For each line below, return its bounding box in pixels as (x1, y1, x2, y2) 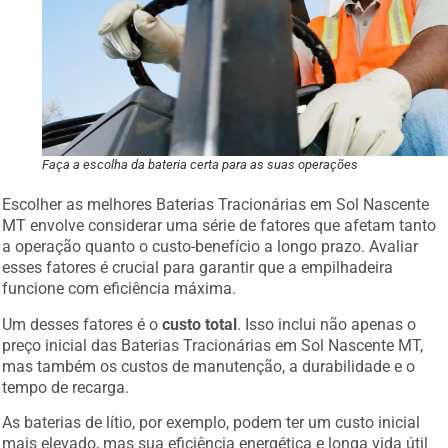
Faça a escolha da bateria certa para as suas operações (42, 154, 359, 170)
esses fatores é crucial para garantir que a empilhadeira (2, 255, 394, 275)
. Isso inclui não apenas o (237, 311, 417, 331)
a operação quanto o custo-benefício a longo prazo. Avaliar (2, 234, 419, 254)
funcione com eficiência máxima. (2, 276, 237, 296)
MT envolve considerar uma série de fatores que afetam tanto (2, 213, 437, 233)
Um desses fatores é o (2, 311, 163, 331)
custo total (162, 311, 238, 331)
